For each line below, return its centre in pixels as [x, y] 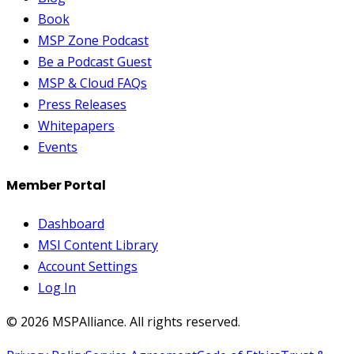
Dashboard [71, 223]
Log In [57, 287]
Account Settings [88, 266]
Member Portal [56, 186]
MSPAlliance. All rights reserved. [145, 321]
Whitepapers [76, 126]
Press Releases [82, 105]
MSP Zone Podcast [93, 41]
